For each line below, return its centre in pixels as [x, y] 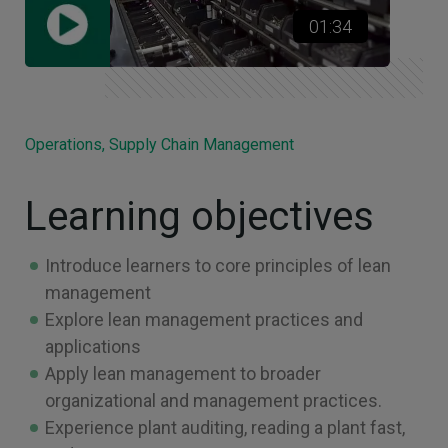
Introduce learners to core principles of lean [218, 265]
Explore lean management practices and [204, 319]
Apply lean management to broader [183, 373]
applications [93, 346]
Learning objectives [199, 216]
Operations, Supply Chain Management [159, 144]
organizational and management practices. [213, 400]
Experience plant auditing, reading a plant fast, [225, 427]
